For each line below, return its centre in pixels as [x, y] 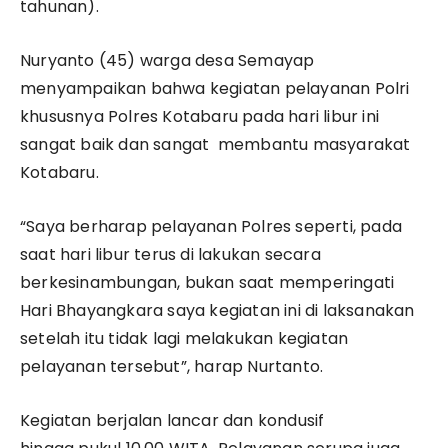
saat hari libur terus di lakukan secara [170, 255]
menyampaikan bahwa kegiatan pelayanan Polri [215, 89]
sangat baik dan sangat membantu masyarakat [215, 145]
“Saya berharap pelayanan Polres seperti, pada [211, 227]
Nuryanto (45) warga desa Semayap [167, 61]
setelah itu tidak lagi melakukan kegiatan [184, 339]
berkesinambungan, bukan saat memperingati [207, 283]
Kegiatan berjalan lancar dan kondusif [172, 421]
